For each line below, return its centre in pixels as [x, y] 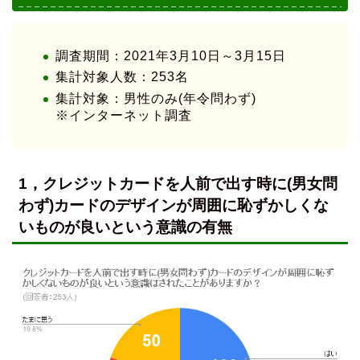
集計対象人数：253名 [122, 77]
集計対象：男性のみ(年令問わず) [156, 99]
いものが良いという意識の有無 [125, 227]
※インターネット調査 [124, 116]
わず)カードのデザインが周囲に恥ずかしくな [174, 206]
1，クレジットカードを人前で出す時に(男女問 [178, 184]
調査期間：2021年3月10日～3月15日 [171, 55]
